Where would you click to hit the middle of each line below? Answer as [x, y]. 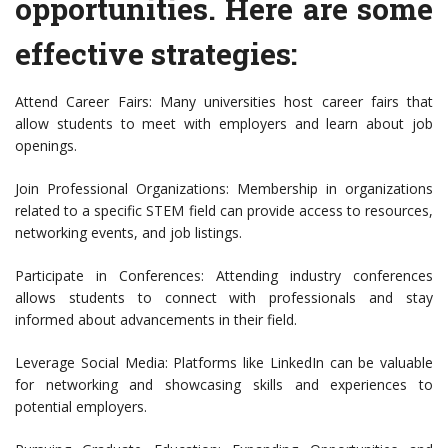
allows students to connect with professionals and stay [224, 298]
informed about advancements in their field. [156, 320]
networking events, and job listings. [128, 233]
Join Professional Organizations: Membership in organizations [224, 189]
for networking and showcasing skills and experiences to [224, 385]
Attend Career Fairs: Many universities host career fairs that [224, 102]
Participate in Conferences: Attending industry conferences [224, 276]
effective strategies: [156, 54]
